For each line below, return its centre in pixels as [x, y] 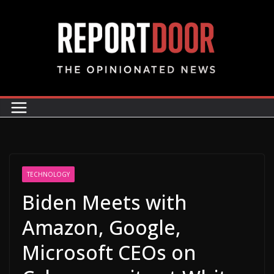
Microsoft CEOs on [109, 253]
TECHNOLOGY [48, 175]
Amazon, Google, [102, 228]
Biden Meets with [105, 202]
